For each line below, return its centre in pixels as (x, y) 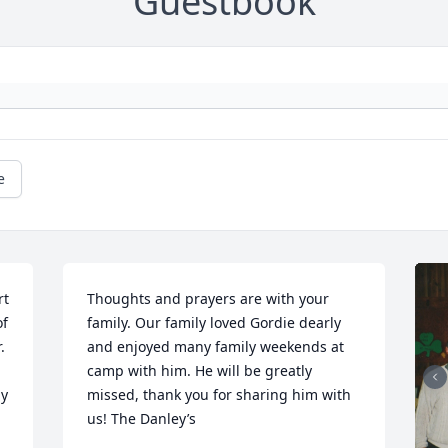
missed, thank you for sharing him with (219, 395)
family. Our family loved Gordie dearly (214, 323)
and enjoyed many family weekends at (216, 347)
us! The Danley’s (142, 419)
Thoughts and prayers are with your (208, 299)
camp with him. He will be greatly (200, 371)
